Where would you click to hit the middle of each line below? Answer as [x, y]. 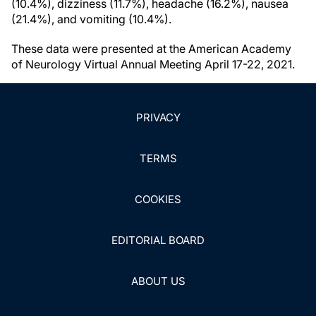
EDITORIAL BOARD [158, 240]
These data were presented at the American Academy [151, 49]
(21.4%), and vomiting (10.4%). [91, 19]
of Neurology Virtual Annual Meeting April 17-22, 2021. [153, 64]
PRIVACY [158, 117]
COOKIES [158, 199]
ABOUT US [158, 281]
